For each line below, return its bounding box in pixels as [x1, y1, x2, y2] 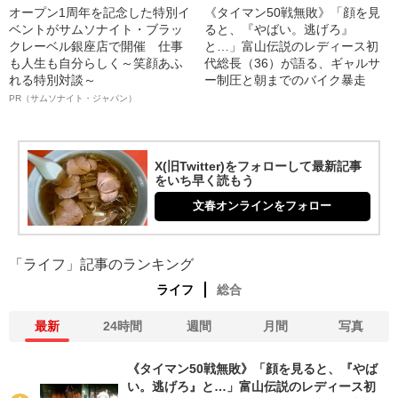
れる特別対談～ [9, 73, 96, 88]
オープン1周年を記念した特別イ [9, 5, 190, 20]
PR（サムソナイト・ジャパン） [9, 93, 137, 104]
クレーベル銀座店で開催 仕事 [9, 39, 183, 54]
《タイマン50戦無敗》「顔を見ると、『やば [127, 361, 378, 376]
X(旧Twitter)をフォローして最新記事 [154, 158, 362, 173]
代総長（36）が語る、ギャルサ [204, 56, 381, 71]
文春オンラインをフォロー [193, 199, 332, 213]
